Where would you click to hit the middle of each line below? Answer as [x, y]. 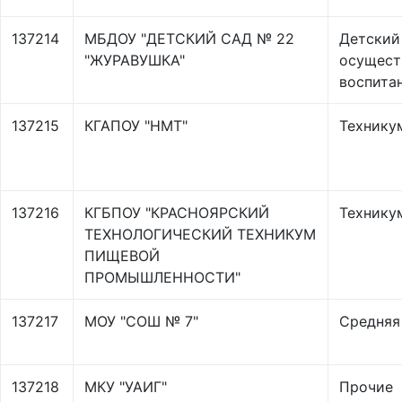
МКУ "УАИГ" [126, 387]
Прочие [366, 387]
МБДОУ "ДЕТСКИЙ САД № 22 [189, 39]
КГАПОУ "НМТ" [136, 126]
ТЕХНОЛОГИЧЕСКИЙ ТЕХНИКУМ [200, 234]
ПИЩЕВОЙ [122, 256]
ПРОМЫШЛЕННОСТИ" [162, 277]
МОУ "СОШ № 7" [141, 321]
